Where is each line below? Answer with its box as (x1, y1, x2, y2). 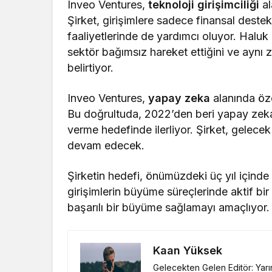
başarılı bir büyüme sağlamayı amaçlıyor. (67, 201, 270, 214)
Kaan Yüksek (153, 244, 222, 257)
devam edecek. (67, 139, 145, 152)
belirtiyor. (67, 61, 114, 75)
